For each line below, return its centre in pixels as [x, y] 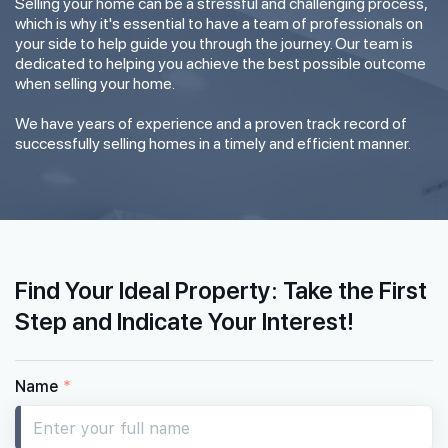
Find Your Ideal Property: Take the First [221, 289]
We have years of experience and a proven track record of [211, 123]
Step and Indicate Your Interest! [184, 320]
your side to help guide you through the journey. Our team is [214, 43]
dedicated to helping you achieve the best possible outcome [220, 63]
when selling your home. [95, 83]
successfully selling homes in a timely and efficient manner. [213, 143]
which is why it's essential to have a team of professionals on [219, 23]
